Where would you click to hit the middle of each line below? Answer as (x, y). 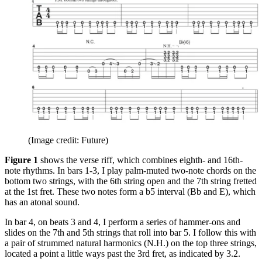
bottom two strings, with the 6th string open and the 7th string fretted (131, 181)
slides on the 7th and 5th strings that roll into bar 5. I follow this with (130, 232)
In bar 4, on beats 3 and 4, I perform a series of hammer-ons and (123, 222)
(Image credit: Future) (68, 140)
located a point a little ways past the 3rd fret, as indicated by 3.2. (123, 253)
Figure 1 (21, 160)
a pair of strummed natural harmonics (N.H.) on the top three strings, (131, 243)
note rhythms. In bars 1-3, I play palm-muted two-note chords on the (130, 170)
